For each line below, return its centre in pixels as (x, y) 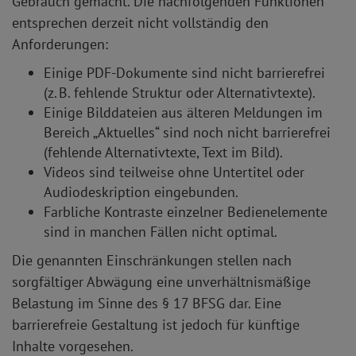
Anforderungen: (60, 44)
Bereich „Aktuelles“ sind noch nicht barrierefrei (187, 132)
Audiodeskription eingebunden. (141, 192)
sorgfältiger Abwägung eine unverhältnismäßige (161, 282)
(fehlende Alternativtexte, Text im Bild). (165, 152)
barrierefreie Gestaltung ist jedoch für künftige (156, 325)
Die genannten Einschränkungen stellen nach (152, 260)
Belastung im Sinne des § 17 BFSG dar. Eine (147, 303)
